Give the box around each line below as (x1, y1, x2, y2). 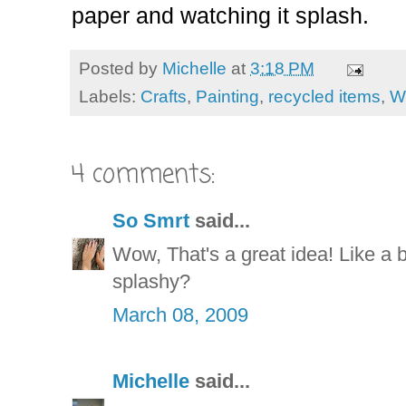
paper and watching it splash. (72, 3, 369, 29)
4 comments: (72, 157, 215, 195)
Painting (196, 86, 259, 107)
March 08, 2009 (112, 304, 248, 327)
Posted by (79, 58, 162, 79)
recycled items (268, 86, 381, 107)
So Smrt (112, 209, 189, 233)
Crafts (140, 86, 187, 107)
